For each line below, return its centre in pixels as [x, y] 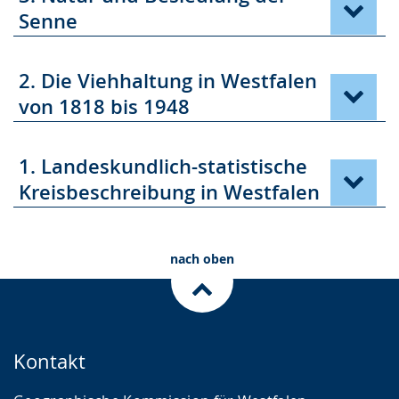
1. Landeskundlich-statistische [163, 167]
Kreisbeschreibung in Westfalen [169, 192]
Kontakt [49, 361]
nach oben [202, 259]
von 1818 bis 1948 [104, 107]
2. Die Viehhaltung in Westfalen [168, 81]
